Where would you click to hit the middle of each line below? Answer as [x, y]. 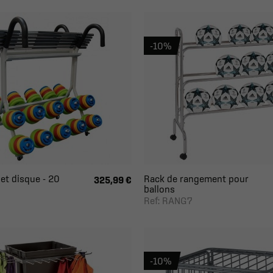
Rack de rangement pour [196, 179]
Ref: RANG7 [168, 200]
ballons [159, 189]
